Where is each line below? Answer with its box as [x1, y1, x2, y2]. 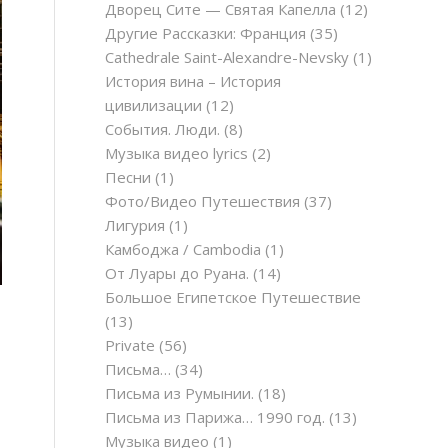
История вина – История [105, 71, 282, 91]
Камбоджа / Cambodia [105, 239, 262, 259]
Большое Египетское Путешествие [105, 287, 362, 307]
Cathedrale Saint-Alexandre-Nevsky [105, 47, 350, 67]
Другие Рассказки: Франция [105, 23, 307, 43]
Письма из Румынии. [105, 383, 255, 403]
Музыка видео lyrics [105, 143, 249, 163]
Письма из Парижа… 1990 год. [105, 407, 326, 427]
